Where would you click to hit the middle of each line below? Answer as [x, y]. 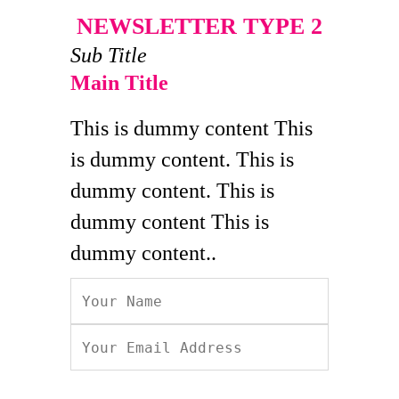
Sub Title [109, 55]
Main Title [119, 83]
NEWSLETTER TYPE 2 [199, 26]
